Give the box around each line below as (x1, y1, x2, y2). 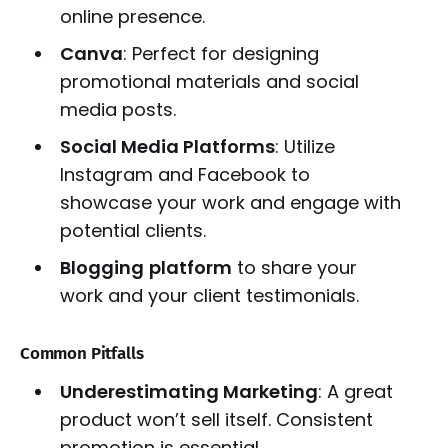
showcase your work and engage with (59, 190, 401, 216)
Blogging (59, 255, 144, 281)
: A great (317, 379, 393, 405)
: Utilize (274, 134, 335, 160)
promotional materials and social (59, 69, 359, 95)
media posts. (59, 97, 176, 123)
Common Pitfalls (20, 343, 144, 365)
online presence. (59, 4, 205, 30)
